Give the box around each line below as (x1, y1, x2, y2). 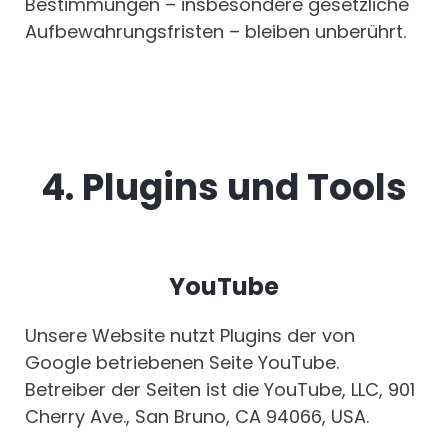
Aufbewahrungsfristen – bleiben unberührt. (25, 19, 406, 45)
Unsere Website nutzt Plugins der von (25, 323, 355, 349)
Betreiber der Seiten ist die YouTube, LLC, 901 (25, 377, 415, 403)
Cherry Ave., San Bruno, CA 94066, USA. (25, 404, 369, 430)
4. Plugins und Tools (41, 162, 407, 214)
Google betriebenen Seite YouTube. (25, 350, 339, 376)
